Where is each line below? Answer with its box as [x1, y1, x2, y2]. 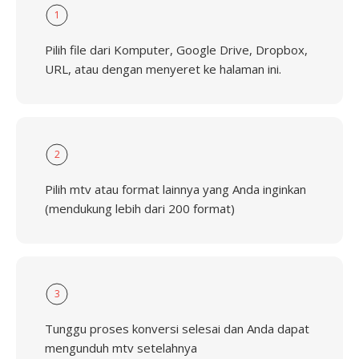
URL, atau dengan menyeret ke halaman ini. [45, 61, 281, 77]
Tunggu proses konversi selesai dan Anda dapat [45, 321, 309, 337]
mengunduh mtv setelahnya [45, 340, 197, 356]
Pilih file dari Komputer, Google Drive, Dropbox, [45, 42, 308, 58]
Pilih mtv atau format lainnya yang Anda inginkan [45, 181, 306, 197]
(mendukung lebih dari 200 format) [45, 200, 235, 216]
